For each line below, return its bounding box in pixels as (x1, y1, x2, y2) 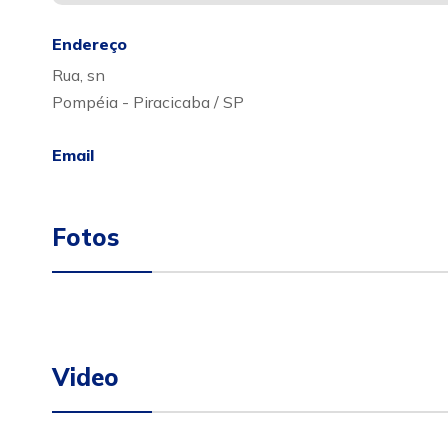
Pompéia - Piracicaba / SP (52, 92, 244, 112)
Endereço (52, 34, 127, 54)
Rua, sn (52, 65, 105, 85)
